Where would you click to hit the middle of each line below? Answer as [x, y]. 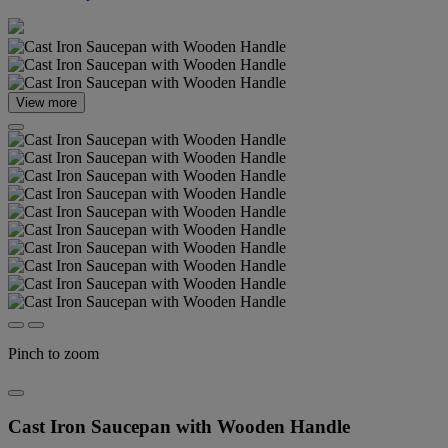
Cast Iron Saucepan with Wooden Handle [179, 426]
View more [46, 102]
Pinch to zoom [53, 353]
